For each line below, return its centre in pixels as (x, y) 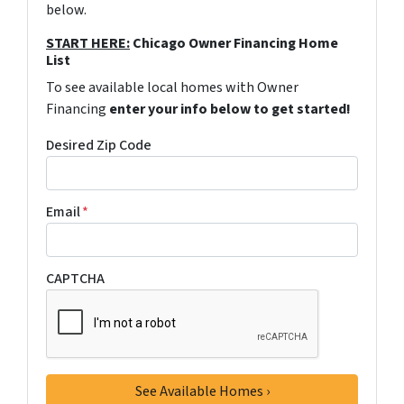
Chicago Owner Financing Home (234, 43)
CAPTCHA (75, 279)
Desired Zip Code (99, 145)
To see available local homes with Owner (172, 87)
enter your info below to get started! (230, 109)
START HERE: (88, 43)
